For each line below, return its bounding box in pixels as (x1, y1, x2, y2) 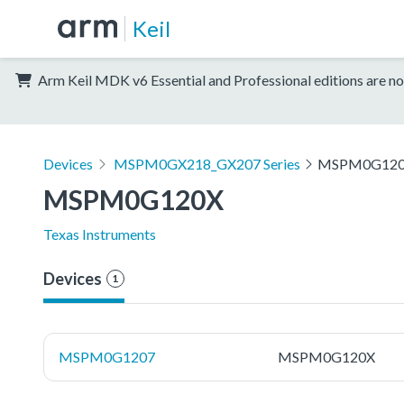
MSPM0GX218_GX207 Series (113, 154, 300, 172)
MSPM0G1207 (59, 347, 155, 365)
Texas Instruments (43, 225, 156, 243)
